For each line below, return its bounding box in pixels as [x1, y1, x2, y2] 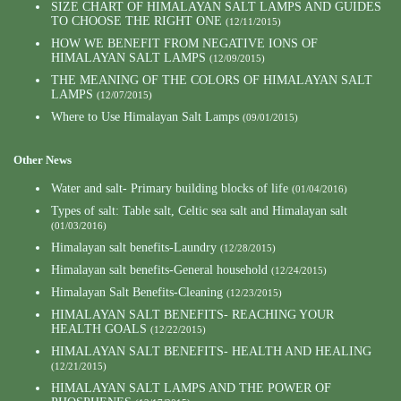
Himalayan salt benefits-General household [51, 262, 268, 277]
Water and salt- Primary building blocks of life [51, 181, 288, 195]
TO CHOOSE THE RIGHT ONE [51, 13, 222, 28]
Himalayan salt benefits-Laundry [51, 240, 217, 254]
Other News [13, 152, 72, 166]
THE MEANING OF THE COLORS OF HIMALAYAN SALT [51, 73, 372, 87]
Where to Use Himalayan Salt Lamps [51, 109, 239, 124]
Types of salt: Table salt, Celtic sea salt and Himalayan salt [51, 203, 347, 218]
